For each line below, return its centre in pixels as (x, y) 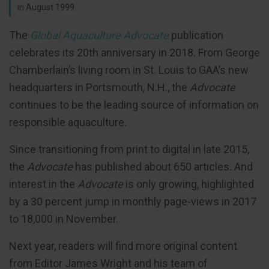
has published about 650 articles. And (163, 166)
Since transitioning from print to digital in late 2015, (129, 149)
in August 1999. (47, 7)
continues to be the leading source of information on (134, 104)
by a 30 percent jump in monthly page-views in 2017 (133, 201)
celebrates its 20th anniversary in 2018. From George (134, 52)
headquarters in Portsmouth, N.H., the (99, 87)
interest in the (43, 184)
